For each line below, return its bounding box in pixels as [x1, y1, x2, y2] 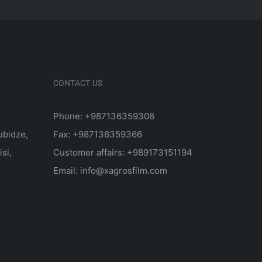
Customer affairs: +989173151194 [53, 146, 192, 158]
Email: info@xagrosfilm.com [53, 164, 167, 176]
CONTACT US [53, 77, 102, 91]
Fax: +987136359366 [53, 128, 142, 140]
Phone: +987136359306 [53, 110, 154, 122]
